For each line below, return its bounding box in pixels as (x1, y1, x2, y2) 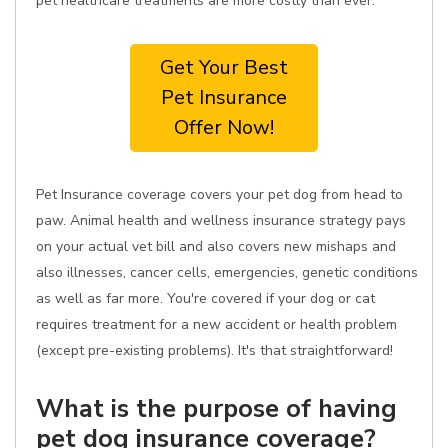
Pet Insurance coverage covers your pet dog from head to (36, 185, 403, 204)
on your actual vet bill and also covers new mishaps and (36, 237, 396, 256)
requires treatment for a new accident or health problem (36, 315, 397, 334)
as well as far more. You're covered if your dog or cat (36, 289, 375, 308)
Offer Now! (174, 114, 274, 141)
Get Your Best (160, 54, 288, 81)
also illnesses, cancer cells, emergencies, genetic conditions (36, 263, 418, 282)
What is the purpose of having (36, 391, 397, 426)
